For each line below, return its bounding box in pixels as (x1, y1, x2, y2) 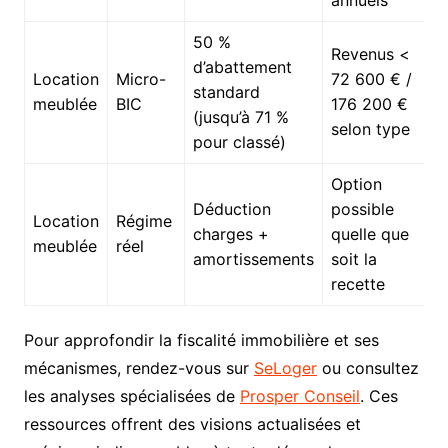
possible (330, 199, 394, 220)
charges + (192, 224, 269, 245)
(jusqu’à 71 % (192, 107, 289, 128)
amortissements (192, 249, 314, 270)
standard (192, 82, 260, 103)
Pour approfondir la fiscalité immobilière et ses (23, 330, 379, 351)
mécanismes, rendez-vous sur (23, 358, 254, 379)
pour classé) (192, 132, 286, 153)
